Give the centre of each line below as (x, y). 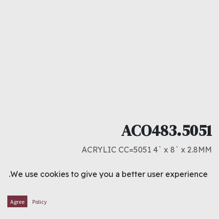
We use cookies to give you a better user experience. (109, 174)
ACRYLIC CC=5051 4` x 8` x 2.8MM (147, 150)
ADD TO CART (82, 203)
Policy (40, 202)
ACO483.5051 (166, 131)
